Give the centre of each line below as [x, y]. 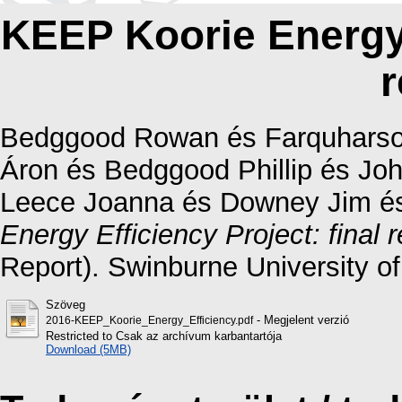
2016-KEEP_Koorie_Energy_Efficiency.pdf [149, 320]
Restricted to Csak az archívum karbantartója [164, 336]
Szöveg [66, 304]
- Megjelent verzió [301, 319]
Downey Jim [296, 202]
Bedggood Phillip [208, 170]
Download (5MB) [88, 349]
